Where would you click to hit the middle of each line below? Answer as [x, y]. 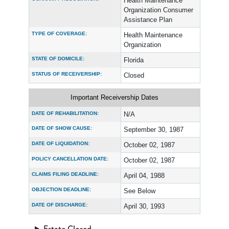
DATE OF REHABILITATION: [65, 113]
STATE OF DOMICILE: [58, 59]
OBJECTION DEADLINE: [61, 189]
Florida [134, 60]
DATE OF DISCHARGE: [60, 205]
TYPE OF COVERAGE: [59, 33]
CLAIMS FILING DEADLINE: [65, 174]
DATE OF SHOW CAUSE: [62, 128]
